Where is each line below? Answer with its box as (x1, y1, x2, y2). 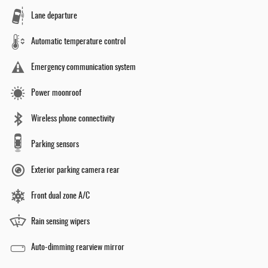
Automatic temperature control (31, 38, 126, 47)
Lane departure (31, 12, 77, 21)
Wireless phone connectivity (31, 115, 114, 124)
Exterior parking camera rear (31, 166, 120, 175)
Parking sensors (31, 141, 79, 150)
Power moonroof (31, 89, 81, 98)
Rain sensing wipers (31, 218, 90, 227)
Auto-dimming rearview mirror (31, 243, 124, 252)
